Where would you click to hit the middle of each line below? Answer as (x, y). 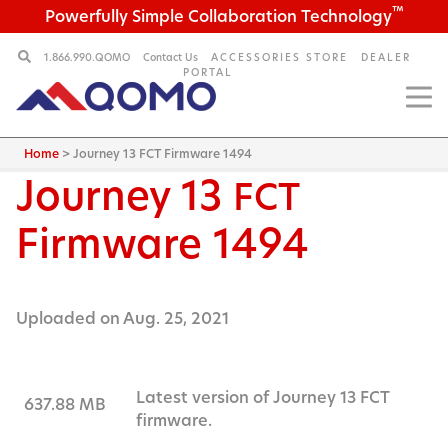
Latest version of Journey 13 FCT (262, 397)
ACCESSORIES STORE (279, 57)
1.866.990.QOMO (88, 57)
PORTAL (208, 72)
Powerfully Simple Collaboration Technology (218, 17)
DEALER (386, 57)
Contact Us (170, 57)
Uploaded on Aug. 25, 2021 (122, 318)
